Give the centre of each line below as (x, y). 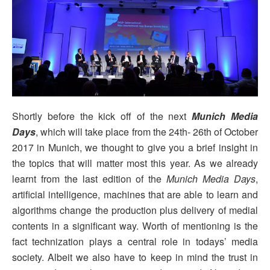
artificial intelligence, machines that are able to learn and (135, 194)
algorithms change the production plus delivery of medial (135, 210)
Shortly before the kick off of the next (102, 116)
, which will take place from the (102, 131)
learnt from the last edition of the (89, 178)
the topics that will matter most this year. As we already (135, 163)
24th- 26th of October (213, 131)
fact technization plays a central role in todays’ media (135, 241)
